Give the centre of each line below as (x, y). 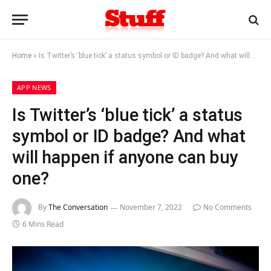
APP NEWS (34, 87)
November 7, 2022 (151, 207)
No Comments (227, 207)
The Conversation (78, 207)
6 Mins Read (43, 224)
